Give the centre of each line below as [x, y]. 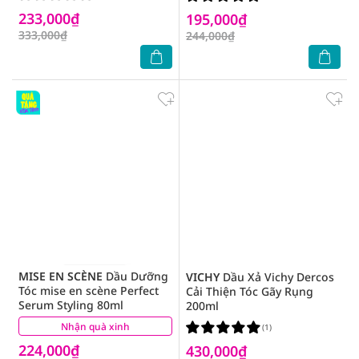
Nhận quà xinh [95, 327]
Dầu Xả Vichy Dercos [277, 277]
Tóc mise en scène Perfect [89, 290]
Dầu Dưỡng [135, 276]
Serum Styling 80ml [71, 305]
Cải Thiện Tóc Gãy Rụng [250, 291]
